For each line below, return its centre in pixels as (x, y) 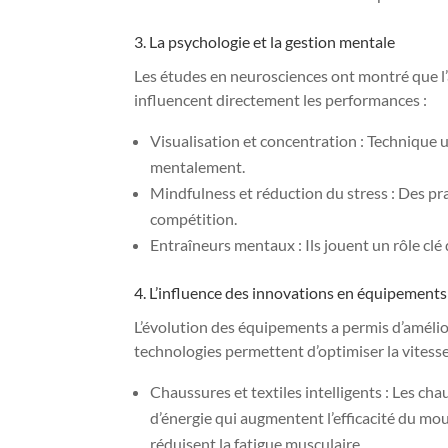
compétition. (194, 218)
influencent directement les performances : (281, 99)
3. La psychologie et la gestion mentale (265, 41)
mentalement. (198, 166)
